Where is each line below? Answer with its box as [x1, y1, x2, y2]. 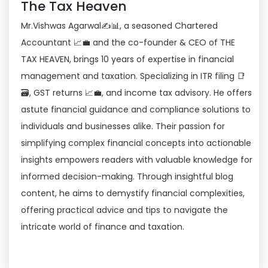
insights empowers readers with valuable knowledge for [21, 154, 253, 166]
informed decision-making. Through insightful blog [21, 170, 234, 182]
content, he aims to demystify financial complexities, [21, 187, 245, 199]
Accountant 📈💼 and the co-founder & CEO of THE [21, 36, 236, 48]
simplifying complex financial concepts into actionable [21, 137, 252, 149]
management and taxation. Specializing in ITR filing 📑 [21, 70, 246, 82]
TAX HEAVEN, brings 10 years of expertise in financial [21, 53, 234, 65]
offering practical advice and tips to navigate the [21, 204, 229, 216]
